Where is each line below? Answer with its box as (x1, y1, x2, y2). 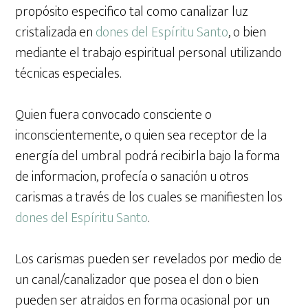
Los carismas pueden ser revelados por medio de (15, 247, 283, 272)
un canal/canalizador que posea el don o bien (15, 268, 259, 292)
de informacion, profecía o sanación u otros (15, 165, 250, 189)
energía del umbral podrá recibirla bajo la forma (15, 144, 280, 168)
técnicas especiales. (15, 62, 122, 86)
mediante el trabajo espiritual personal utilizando (15, 41, 283, 65)
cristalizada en (15, 21, 96, 45)
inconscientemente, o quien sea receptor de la (15, 124, 267, 148)
